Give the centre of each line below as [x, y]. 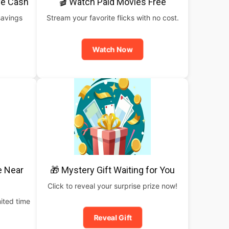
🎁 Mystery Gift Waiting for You [112, 170]
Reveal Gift [112, 217]
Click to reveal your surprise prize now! [112, 186]
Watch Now [112, 49]
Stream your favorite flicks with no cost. [112, 18]
